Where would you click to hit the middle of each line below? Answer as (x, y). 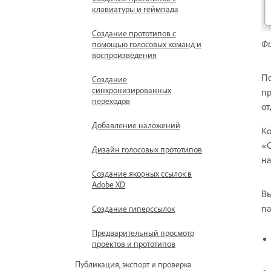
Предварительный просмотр (143, 233)
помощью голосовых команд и (147, 44)
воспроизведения (124, 55)
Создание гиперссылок (133, 208)
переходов (111, 101)
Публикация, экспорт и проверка (133, 264)
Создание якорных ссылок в (142, 173)
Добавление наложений (136, 125)
